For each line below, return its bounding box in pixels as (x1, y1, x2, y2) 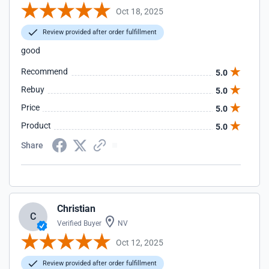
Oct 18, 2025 (116, 6, 163, 16)
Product (21, 121, 51, 130)
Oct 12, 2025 (116, 237, 163, 247)
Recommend (21, 67, 68, 76)
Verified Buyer (57, 219, 101, 228)
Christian (57, 203, 95, 214)
